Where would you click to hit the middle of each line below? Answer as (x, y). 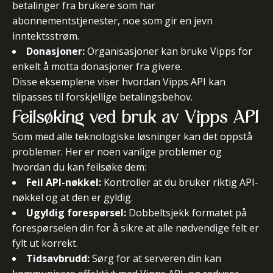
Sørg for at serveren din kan (155, 258)
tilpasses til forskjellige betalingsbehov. (102, 97)
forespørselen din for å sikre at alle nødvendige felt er (136, 228)
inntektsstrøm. (46, 36)
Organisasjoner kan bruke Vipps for (168, 51)
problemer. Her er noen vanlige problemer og (117, 152)
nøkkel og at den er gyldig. (73, 197)
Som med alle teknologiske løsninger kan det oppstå (132, 136)
